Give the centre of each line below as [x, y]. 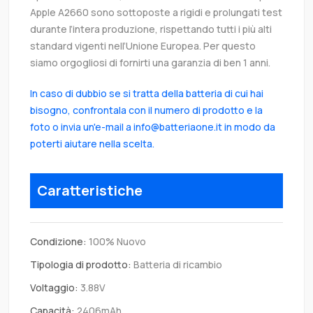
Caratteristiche [90, 191]
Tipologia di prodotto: [81, 265]
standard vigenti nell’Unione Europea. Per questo [143, 46]
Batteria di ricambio [177, 265]
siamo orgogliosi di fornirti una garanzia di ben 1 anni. [150, 63]
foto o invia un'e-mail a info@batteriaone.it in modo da [153, 127]
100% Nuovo [116, 242]
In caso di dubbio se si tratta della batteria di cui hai [147, 94]
